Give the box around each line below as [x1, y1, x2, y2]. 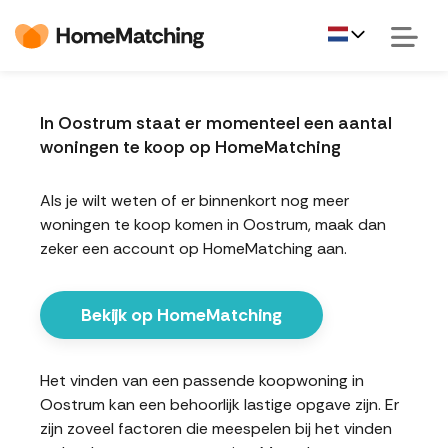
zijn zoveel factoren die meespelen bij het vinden [40, 418, 392, 439]
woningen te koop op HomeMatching [40, 136, 341, 158]
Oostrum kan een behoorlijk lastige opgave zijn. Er [40, 394, 399, 415]
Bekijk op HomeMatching [81, 304, 282, 326]
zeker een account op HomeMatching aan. [40, 238, 347, 259]
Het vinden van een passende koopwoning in [40, 370, 364, 391]
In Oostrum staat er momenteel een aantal [40, 112, 392, 134]
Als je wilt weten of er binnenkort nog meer [40, 190, 349, 211]
